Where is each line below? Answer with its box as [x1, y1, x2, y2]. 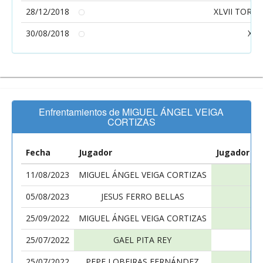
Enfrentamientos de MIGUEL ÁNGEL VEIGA [39, 105, 224, 119]
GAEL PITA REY [113, 234, 172, 245]
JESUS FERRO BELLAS [101, 191, 184, 202]
